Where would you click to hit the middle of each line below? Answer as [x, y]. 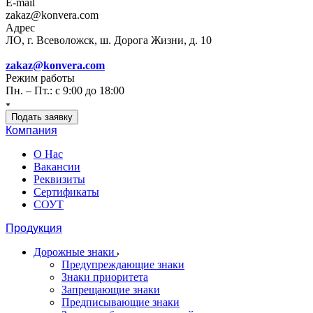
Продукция [34, 228]
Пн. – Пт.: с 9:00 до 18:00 [65, 90]
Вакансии [57, 167]
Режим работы [40, 78]
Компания [31, 130]
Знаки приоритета [105, 277]
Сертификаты [66, 192]
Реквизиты [59, 179]
